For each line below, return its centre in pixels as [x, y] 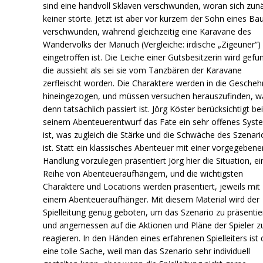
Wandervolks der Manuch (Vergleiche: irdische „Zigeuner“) [152, 44]
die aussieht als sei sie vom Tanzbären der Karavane [143, 70]
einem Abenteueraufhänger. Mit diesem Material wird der [151, 199]
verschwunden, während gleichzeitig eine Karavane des [147, 31]
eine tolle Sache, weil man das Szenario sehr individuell [147, 251]
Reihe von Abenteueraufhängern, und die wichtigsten [143, 173]
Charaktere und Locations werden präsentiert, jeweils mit [152, 186]
